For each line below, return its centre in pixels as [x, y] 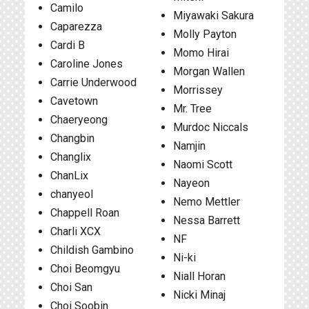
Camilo [67, 8]
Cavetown [74, 101]
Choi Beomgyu [85, 269]
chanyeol [72, 194]
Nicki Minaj [199, 295]
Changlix [71, 157]
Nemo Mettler [206, 202]
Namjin [189, 146]
